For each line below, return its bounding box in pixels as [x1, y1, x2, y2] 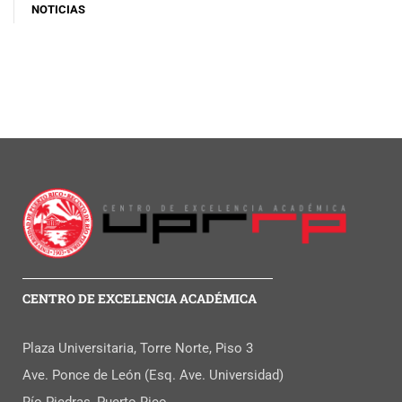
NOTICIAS [31, 2, 85, 16]
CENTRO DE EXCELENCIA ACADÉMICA [22, 289, 257, 307]
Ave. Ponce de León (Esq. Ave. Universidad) [22, 366, 284, 383]
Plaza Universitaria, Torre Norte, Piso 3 [22, 339, 253, 356]
